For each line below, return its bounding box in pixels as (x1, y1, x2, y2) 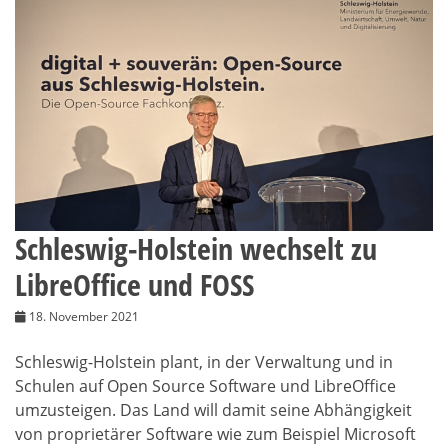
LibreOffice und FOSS (15, 264, 254, 306)
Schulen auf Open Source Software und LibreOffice (15, 375, 396, 398)
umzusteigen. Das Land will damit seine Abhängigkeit (15, 399, 412, 422)
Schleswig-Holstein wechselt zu (15, 228, 377, 270)
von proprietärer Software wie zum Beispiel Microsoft (15, 423, 416, 446)
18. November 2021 (29, 308, 139, 326)
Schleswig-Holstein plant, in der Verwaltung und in (15, 351, 393, 374)
